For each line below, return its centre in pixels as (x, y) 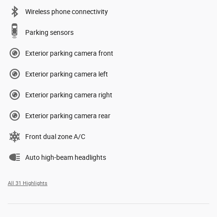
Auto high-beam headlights (66, 157)
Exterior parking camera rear (68, 116)
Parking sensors (49, 32)
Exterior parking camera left (67, 74)
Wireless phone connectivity (67, 11)
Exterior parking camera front (69, 53)
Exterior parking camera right (69, 95)
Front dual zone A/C (55, 136)
